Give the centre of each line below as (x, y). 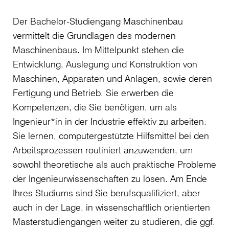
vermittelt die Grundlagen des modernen (94, 35)
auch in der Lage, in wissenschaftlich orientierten (111, 207)
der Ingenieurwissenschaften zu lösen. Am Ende (110, 178)
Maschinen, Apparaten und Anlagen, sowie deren (112, 78)
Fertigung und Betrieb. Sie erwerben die (93, 93)
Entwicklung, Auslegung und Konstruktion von (105, 64)
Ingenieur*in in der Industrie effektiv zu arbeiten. (110, 121)
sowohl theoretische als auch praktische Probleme (114, 164)
